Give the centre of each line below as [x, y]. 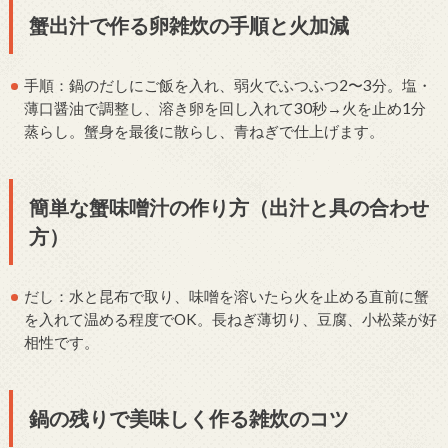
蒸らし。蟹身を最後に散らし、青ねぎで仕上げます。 [204, 131]
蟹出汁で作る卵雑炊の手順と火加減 [188, 25]
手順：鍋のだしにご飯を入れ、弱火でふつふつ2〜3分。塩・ [228, 85]
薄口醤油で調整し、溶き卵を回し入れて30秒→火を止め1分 [225, 108]
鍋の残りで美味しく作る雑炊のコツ [188, 417]
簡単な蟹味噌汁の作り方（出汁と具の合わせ [228, 207]
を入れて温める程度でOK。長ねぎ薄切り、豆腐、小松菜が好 [231, 318]
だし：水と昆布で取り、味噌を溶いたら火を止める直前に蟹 [227, 295]
